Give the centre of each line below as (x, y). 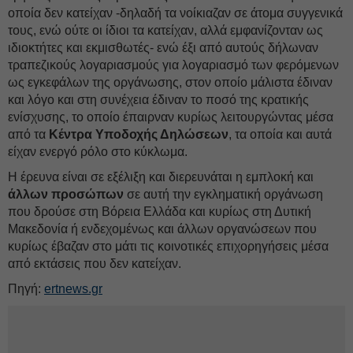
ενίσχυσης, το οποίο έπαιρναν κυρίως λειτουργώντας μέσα (171, 117)
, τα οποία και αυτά (280, 134)
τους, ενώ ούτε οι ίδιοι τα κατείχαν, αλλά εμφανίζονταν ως (165, 30)
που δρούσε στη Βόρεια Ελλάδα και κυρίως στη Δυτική (160, 212)
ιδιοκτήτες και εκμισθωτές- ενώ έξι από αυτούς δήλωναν (163, 48)
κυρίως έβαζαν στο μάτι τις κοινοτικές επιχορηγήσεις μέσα (168, 246)
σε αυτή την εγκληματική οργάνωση (223, 194)
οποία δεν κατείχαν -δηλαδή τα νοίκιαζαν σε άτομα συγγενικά (175, 13)
